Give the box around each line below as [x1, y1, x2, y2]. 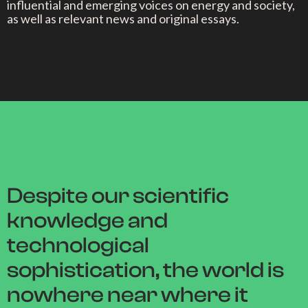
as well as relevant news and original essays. [7, 11, 239, 26]
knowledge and [7, 208, 168, 233]
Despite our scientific [7, 184, 229, 208]
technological [7, 233, 149, 258]
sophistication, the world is [7, 258, 284, 283]
